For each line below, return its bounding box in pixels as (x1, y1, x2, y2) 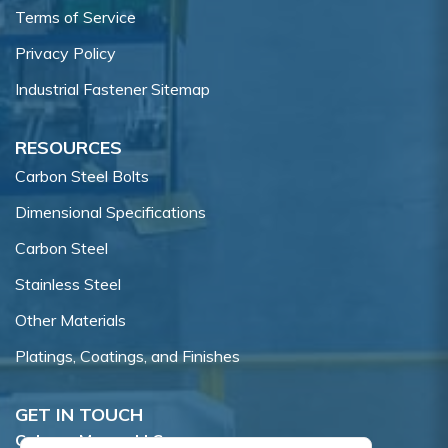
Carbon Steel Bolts (15, 166, 149, 187)
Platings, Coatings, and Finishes (15, 346, 240, 367)
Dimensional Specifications (15, 202, 206, 223)
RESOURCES (15, 136, 122, 160)
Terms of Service (15, 7, 136, 28)
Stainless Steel (15, 274, 121, 295)
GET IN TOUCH (15, 403, 143, 427)
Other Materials (15, 310, 126, 331)
